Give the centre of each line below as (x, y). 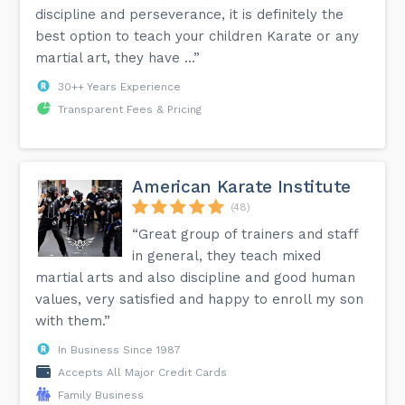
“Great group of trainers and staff (245, 234)
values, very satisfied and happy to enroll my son (200, 299)
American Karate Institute (241, 186)
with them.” (73, 320)
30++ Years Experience (120, 86)
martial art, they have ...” (118, 57)
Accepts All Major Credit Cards (143, 372)
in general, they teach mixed (227, 255)
